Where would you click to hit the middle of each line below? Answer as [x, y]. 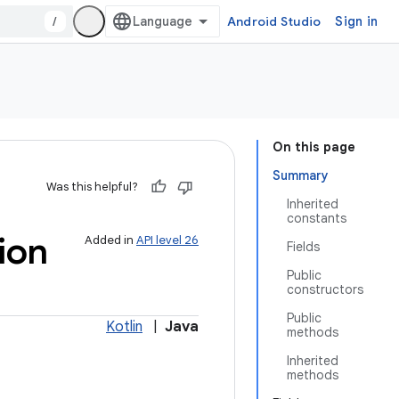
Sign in [356, 21]
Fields [303, 247]
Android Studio [274, 21]
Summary [301, 175]
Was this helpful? [92, 187]
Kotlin [124, 327]
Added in [110, 240]
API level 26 [167, 240]
